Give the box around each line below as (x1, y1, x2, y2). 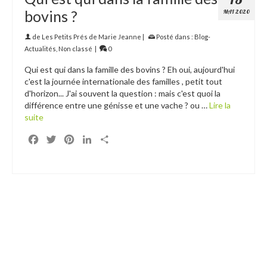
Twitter (58, 133, 89, 145)
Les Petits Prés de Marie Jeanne (42, 32, 141, 41)
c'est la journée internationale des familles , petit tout (24, 76, 222, 86)
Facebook (40, 133, 82, 145)
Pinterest (76, 133, 113, 145)
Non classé (58, 44, 92, 52)
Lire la (209, 100, 231, 110)
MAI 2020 (223, 7, 250, 15)
